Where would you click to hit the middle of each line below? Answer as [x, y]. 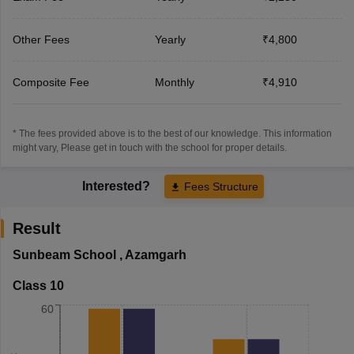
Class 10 [38, 285]
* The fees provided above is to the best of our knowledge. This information [172, 133]
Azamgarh [155, 254]
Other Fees [41, 39]
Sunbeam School [64, 254]
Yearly [170, 39]
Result [36, 228]
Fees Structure [221, 186]
